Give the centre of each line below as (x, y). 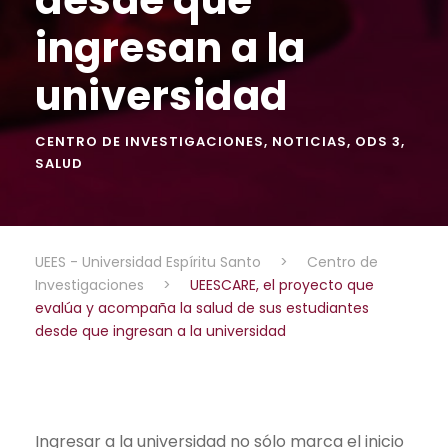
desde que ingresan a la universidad (160, 330)
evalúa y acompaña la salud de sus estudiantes (202, 307)
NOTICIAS (309, 141)
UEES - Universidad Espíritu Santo (148, 261)
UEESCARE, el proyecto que (282, 284)
